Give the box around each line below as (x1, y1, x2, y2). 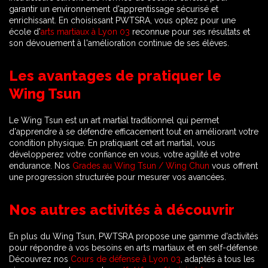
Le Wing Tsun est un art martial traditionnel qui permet (9, 115, 219, 125)
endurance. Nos (9, 161, 72, 170)
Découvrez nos (9, 254, 71, 264)
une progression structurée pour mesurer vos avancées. (9, 172, 226, 182)
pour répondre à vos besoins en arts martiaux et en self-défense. (9, 243, 259, 252)
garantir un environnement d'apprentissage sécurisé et (9, 4, 218, 14)
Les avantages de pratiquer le (9, 68, 221, 84)
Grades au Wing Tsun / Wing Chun (72, 161, 209, 170)
